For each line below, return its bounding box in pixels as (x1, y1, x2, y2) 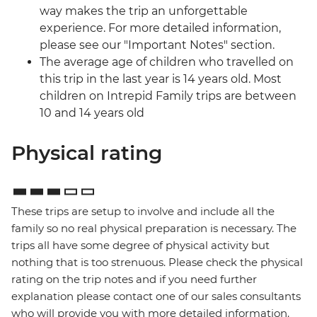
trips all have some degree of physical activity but (11, 238, 270, 253)
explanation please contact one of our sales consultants (11, 289, 301, 304)
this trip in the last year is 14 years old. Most (40, 72, 282, 86)
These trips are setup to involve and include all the (11, 204, 275, 219)
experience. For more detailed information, (40, 21, 281, 35)
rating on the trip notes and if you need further (11, 272, 257, 287)
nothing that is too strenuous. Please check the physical (11, 255, 303, 270)
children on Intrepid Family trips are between (40, 89, 296, 103)
